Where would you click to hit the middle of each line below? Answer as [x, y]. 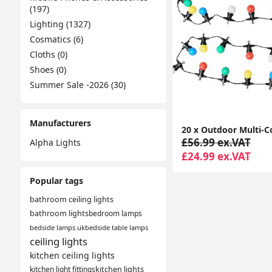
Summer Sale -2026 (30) [77, 85]
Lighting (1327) [60, 24]
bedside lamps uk [57, 227]
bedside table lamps [116, 227]
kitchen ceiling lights [72, 255]
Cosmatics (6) [56, 39]
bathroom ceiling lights [71, 199]
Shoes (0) [48, 70]
